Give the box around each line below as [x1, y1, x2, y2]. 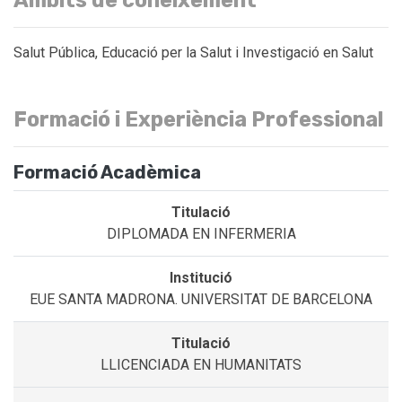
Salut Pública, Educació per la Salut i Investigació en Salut [13, 43, 373, 61]
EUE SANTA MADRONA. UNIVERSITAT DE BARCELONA [30, 290, 372, 308]
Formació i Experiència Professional [13, 106, 384, 132]
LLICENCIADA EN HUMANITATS [100, 355, 301, 373]
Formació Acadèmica [13, 161, 201, 183]
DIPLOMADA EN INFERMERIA [106, 224, 296, 242]
